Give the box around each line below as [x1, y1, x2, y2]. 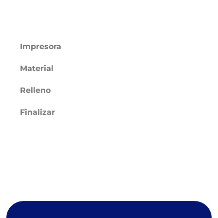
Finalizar [20, 108, 55, 117]
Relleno [20, 86, 51, 95]
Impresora [20, 42, 62, 52]
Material [20, 64, 54, 73]
